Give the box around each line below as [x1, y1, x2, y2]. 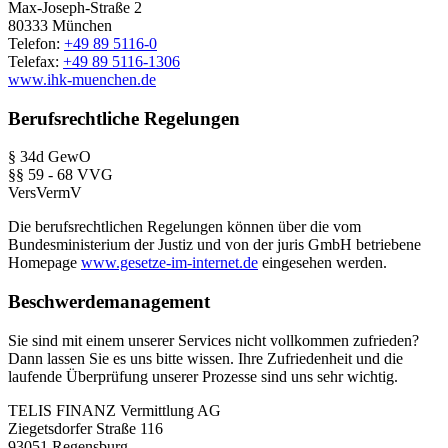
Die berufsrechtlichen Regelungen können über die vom [8, 218, 361, 236]
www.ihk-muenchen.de [8, 70, 156, 88]
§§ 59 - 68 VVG [8, 166, 113, 184]
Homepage [8, 254, 81, 272]
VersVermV [8, 184, 82, 202]
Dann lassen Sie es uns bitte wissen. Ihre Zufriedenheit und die [8, 349, 403, 367]
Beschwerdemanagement [8, 291, 210, 313]
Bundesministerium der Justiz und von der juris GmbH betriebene [8, 236, 421, 254]
